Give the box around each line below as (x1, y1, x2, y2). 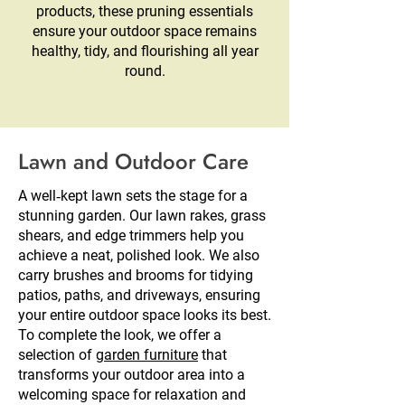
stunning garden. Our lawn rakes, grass (18, 207, 266, 225)
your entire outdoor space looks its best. (18, 306, 271, 325)
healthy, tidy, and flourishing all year (31, 42, 259, 61)
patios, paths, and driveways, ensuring (18, 287, 260, 305)
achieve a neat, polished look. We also (18, 247, 259, 265)
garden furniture (96, 346, 198, 364)
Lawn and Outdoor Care (18, 146, 249, 178)
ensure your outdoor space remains (33, 23, 257, 41)
